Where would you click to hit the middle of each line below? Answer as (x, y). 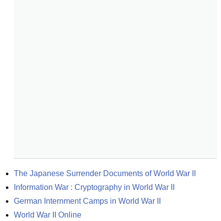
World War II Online (48, 215)
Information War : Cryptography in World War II (94, 187)
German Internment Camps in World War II (87, 201)
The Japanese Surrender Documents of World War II (105, 173)
